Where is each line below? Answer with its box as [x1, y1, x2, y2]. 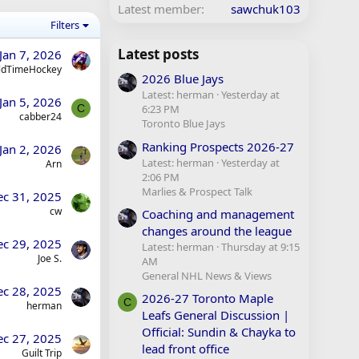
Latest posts [118, 45, 199, 63]
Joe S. [38, 252, 62, 265]
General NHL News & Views [142, 268, 272, 283]
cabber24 [19, 110, 62, 123]
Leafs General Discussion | [142, 307, 289, 324]
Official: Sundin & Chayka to [142, 324, 296, 341]
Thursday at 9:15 [221, 239, 300, 254]
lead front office [142, 341, 229, 357]
